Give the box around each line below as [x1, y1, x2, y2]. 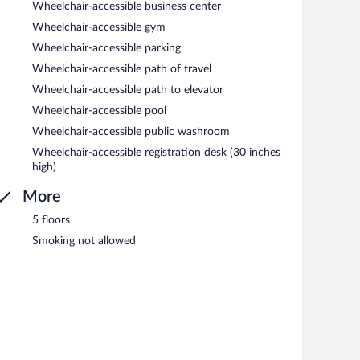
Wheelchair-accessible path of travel [32, 63, 211, 75]
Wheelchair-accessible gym [32, 21, 166, 33]
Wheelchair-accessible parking [32, 42, 181, 54]
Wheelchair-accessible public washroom [32, 125, 230, 137]
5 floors [32, 214, 70, 226]
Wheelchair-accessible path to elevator [32, 84, 223, 96]
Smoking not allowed [32, 235, 136, 247]
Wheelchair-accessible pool [32, 104, 166, 117]
